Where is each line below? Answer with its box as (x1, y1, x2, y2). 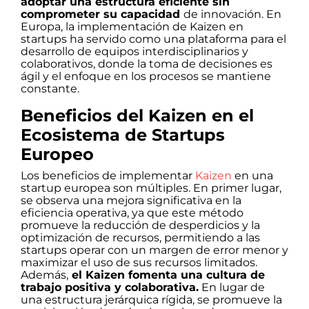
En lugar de (199, 280, 265, 294)
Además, (21, 268, 68, 281)
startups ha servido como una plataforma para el (21, 32, 286, 46)
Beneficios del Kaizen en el (21, 105, 254, 126)
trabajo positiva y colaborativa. (21, 280, 199, 294)
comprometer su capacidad (21, 7, 183, 21)
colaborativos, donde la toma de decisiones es (21, 57, 272, 70)
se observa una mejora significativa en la (21, 193, 241, 207)
